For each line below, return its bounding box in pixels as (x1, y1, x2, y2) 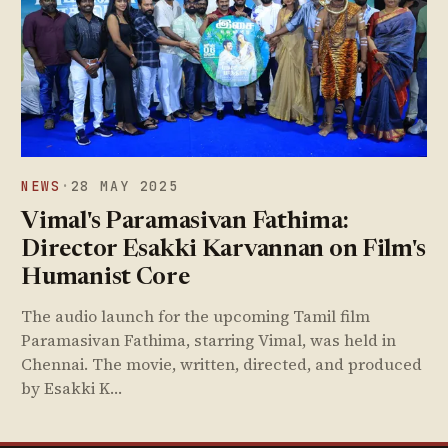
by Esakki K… (21, 376, 123, 399)
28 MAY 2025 (70, 176, 179, 195)
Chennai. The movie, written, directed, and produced (21, 352, 423, 375)
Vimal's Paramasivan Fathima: (21, 210, 349, 234)
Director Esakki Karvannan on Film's (21, 238, 426, 262)
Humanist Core (21, 266, 190, 290)
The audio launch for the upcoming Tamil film (21, 304, 371, 327)
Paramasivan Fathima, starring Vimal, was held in (21, 328, 397, 351)
